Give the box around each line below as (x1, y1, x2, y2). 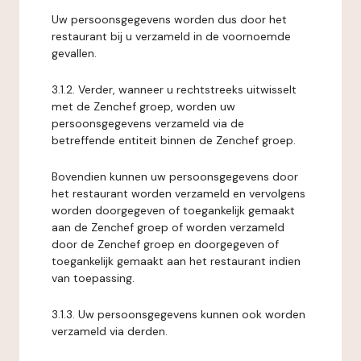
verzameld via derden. (52, 324, 168, 338)
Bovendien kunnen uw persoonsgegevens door (52, 169, 298, 184)
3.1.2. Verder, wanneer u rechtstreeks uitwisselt (52, 82, 297, 97)
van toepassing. (52, 271, 135, 285)
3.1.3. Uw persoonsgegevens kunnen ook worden (52, 307, 305, 322)
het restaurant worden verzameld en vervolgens (52, 186, 305, 201)
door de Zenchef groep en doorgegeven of (52, 237, 279, 251)
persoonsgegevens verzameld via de (52, 116, 244, 131)
